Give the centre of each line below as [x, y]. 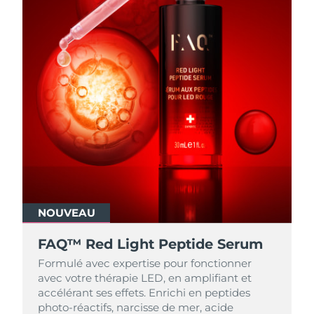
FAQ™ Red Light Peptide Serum [151, 244]
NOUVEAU [67, 212]
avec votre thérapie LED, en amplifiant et [145, 278]
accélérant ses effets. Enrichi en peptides [144, 293]
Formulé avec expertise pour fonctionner [145, 264]
